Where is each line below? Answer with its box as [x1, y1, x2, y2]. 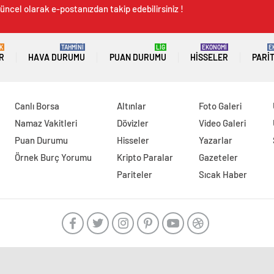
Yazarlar [199, 135, 233, 146]
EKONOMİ [201, 43, 227, 51]
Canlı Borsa [14, 100, 59, 111]
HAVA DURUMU [28, 52, 86, 62]
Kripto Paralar [117, 152, 174, 163]
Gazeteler [199, 152, 239, 163]
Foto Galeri [199, 100, 242, 111]
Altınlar [117, 100, 147, 111]
